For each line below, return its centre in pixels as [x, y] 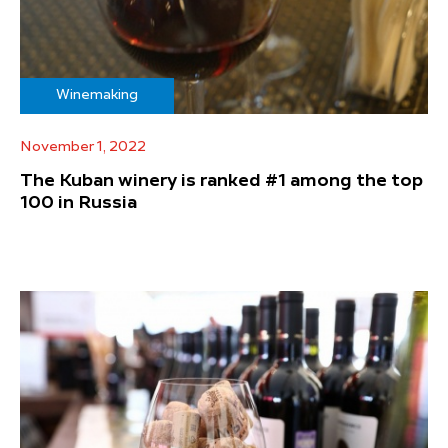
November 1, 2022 [83, 147]
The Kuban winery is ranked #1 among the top [221, 181]
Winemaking [97, 95]
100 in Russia [78, 203]
